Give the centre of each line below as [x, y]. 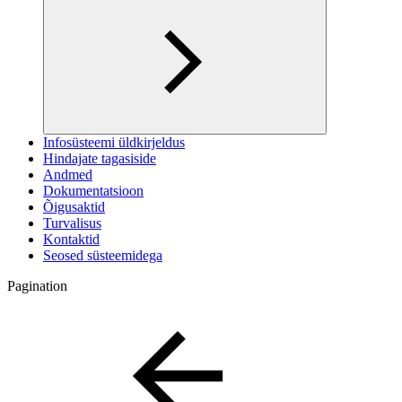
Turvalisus [72, 223]
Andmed [68, 174]
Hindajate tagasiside [100, 158]
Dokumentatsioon [93, 190]
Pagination [37, 285]
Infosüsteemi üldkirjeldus [114, 142]
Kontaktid [71, 239]
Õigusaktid [74, 206]
